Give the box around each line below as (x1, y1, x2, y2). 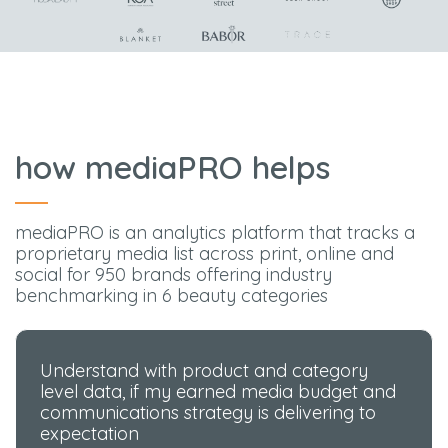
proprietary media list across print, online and (15, 242, 394, 266)
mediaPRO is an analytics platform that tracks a (15, 221, 415, 245)
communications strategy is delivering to (40, 401, 377, 425)
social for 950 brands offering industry (15, 263, 332, 287)
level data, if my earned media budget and (40, 380, 397, 404)
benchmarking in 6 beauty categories (15, 284, 328, 308)
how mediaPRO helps (15, 147, 330, 188)
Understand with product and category (40, 359, 369, 383)
